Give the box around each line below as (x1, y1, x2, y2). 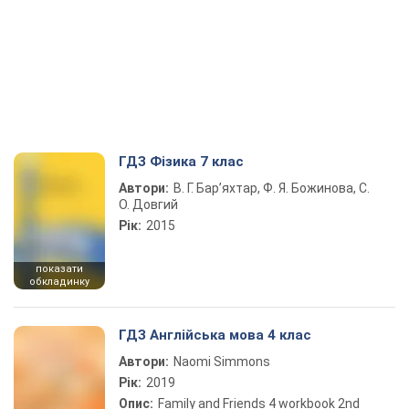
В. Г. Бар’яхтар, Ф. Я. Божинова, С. (173, 181, 370, 195)
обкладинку (29, 276, 89, 288)
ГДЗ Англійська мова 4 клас (119, 327, 311, 343)
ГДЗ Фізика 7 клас (119, 153, 244, 170)
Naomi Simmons (173, 354, 270, 369)
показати (36, 263, 83, 275)
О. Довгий (119, 197, 178, 212)
